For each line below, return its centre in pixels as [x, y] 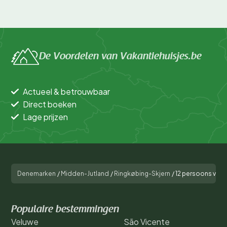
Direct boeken [50, 104]
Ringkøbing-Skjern [142, 173]
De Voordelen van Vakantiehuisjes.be [120, 56]
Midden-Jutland [85, 173]
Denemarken [36, 173]
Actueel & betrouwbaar [66, 91]
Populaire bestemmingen [65, 210]
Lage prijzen [45, 117]
